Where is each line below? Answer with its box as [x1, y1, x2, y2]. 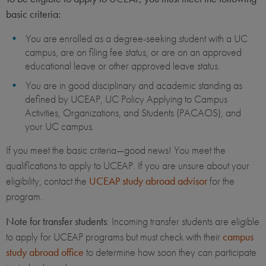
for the [207, 174, 235, 188]
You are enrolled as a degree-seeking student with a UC [26, 31, 248, 46]
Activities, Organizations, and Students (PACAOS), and [25, 106, 241, 120]
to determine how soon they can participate [84, 245, 256, 259]
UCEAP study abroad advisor [89, 174, 207, 188]
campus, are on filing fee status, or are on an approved [25, 45, 242, 59]
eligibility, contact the [6, 174, 89, 188]
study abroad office [6, 245, 84, 259]
